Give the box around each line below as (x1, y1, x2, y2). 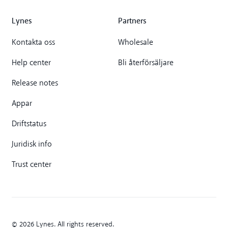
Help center (12, 59, 51, 68)
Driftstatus (12, 120, 47, 129)
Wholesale (118, 39, 153, 47)
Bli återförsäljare (118, 59, 174, 68)
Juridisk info (12, 140, 52, 149)
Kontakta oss (12, 39, 55, 47)
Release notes (12, 79, 59, 88)
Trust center (12, 161, 52, 169)
